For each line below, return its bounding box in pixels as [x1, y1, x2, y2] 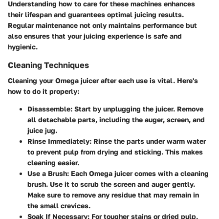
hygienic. [8, 42, 38, 51]
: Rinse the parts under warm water [89, 136, 206, 145]
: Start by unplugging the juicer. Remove [70, 104, 203, 113]
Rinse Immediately [27, 136, 89, 145]
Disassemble [27, 104, 70, 113]
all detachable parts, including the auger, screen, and [27, 115, 205, 124]
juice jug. [27, 126, 57, 134]
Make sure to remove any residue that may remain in [27, 190, 199, 199]
